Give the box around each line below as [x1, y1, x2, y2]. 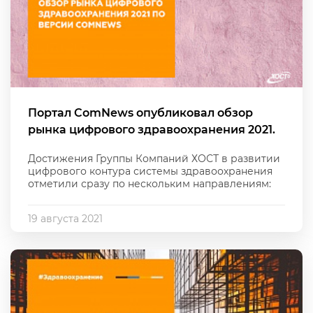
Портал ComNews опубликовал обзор [28, 106, 253, 120]
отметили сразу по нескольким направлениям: [28, 177, 271, 191]
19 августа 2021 [28, 212, 103, 226]
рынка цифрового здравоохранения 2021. [28, 123, 275, 137]
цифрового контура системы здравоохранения [28, 165, 272, 178]
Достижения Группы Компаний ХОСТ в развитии [28, 152, 280, 166]
